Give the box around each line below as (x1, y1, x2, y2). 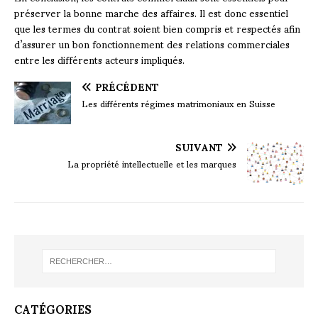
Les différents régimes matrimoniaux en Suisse (82, 89, 275, 116)
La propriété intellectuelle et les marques (67, 149, 236, 177)
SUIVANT (175, 131, 223, 161)
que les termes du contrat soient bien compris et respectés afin (14, 13, 300, 43)
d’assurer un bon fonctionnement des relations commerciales (14, 28, 290, 58)
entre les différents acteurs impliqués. (14, 44, 185, 74)
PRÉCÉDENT (95, 71, 159, 101)
